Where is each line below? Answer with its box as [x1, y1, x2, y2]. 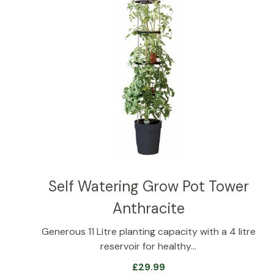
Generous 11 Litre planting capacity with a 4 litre [41, 224, 256, 238]
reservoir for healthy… [100, 239, 197, 253]
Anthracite [112, 198, 185, 218]
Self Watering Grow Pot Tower [48, 176, 249, 196]
